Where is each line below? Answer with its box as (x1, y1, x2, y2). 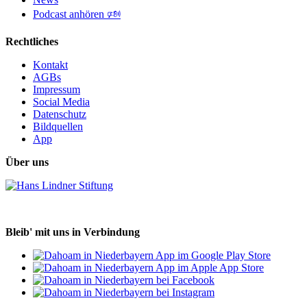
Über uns (5, 156, 49, 168)
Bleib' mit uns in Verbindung (5, 225, 140, 238)
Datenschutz (33, 108, 86, 120)
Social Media (33, 95, 90, 108)
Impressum (33, 83, 80, 95)
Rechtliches (5, 35, 58, 47)
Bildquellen (33, 120, 83, 132)
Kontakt (33, 58, 68, 71)
